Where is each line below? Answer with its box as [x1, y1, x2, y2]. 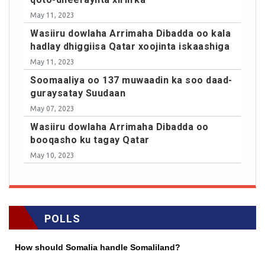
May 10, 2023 [30, 151, 75, 159]
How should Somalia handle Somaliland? [15, 242, 180, 252]
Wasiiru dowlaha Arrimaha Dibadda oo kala [30, 27, 231, 39]
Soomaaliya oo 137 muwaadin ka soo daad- [30, 74, 232, 86]
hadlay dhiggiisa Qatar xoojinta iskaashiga [30, 40, 230, 52]
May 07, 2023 [30, 104, 75, 112]
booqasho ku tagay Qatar [30, 134, 150, 146]
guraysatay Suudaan [30, 87, 125, 99]
